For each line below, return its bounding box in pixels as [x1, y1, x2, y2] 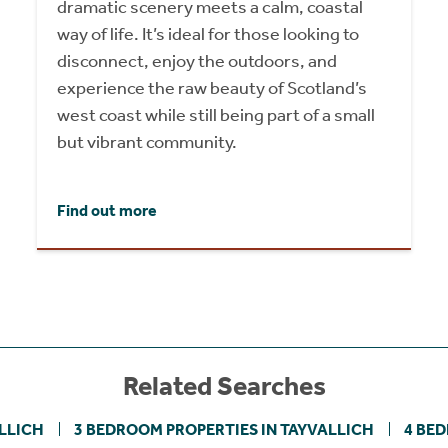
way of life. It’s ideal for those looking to [57, 23, 360, 46]
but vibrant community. [57, 131, 238, 154]
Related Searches [122, 370, 326, 403]
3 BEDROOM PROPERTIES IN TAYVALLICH [74, 420, 374, 440]
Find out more [57, 201, 158, 221]
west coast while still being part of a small [57, 104, 376, 127]
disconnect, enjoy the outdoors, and [57, 50, 338, 73]
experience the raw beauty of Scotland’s [57, 77, 368, 100]
